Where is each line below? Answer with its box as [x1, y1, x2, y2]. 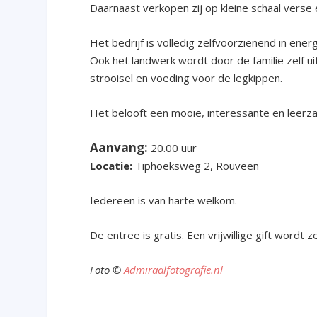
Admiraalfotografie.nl [124, 262, 224, 277]
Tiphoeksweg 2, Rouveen [132, 158, 260, 173]
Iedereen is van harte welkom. [90, 192, 238, 207]
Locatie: [90, 158, 133, 173]
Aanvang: [90, 139, 149, 156]
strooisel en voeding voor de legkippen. [90, 70, 283, 85]
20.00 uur [148, 140, 197, 155]
